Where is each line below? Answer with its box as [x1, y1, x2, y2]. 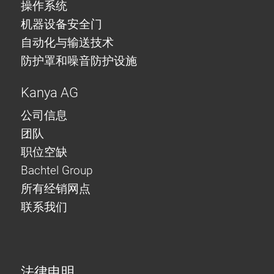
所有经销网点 [21, 181, 91, 196]
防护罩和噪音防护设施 [21, 54, 137, 68]
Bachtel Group [21, 163, 93, 177]
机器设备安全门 [21, 17, 102, 32]
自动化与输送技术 [21, 35, 117, 50]
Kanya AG [21, 84, 78, 100]
